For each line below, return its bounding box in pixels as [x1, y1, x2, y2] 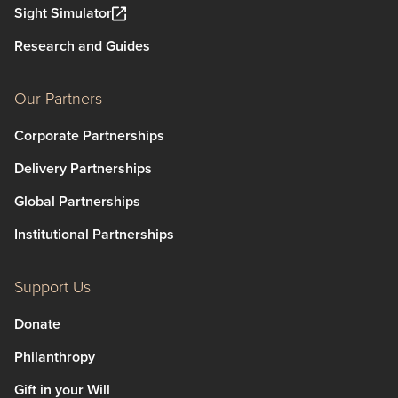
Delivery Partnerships [14, 157, 152, 179]
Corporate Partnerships [14, 124, 164, 146]
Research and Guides [14, 35, 150, 56]
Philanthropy [14, 346, 95, 367]
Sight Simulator [14, 2, 112, 23]
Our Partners [14, 86, 102, 110]
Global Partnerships [14, 190, 140, 211]
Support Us [14, 275, 91, 298]
